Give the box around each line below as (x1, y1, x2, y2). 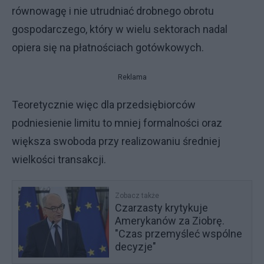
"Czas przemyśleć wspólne (115, 227, 243, 240)
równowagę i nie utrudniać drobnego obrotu (12, 5, 214, 17)
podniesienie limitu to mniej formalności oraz (12, 117, 222, 129)
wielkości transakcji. (12, 153, 113, 166)
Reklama (117, 73, 147, 81)
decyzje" (115, 240, 157, 253)
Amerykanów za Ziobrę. (115, 214, 225, 227)
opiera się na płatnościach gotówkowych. (12, 41, 204, 54)
